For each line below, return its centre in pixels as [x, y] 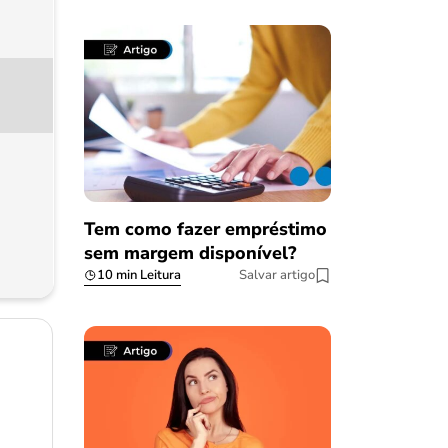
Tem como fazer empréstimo [205, 229]
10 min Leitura [138, 275]
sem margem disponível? [189, 253]
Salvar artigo [277, 275]
